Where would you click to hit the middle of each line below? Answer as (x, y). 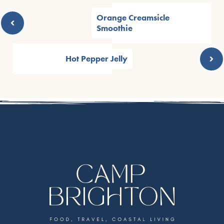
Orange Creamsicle (133, 18)
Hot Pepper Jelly (96, 59)
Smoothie (114, 28)
